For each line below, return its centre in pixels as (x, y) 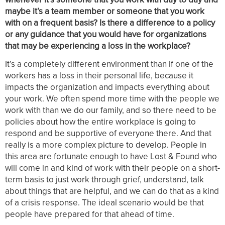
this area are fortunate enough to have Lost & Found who (111, 157)
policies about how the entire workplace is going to (100, 122)
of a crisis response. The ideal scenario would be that (104, 203)
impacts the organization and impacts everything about (107, 87)
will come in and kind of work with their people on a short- (113, 168)
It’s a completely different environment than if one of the (109, 64)
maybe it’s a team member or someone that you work (105, 11)
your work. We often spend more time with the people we (112, 99)
